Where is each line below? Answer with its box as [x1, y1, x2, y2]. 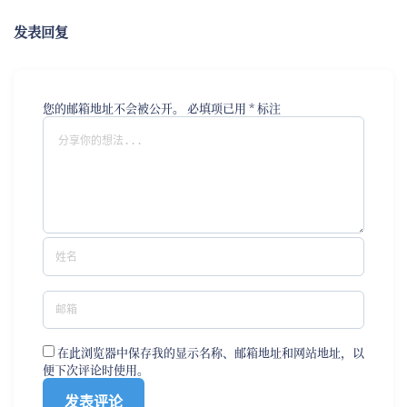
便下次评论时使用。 [43, 361, 149, 379]
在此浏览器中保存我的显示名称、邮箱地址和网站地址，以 [57, 343, 364, 362]
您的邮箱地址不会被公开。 [43, 99, 184, 116]
